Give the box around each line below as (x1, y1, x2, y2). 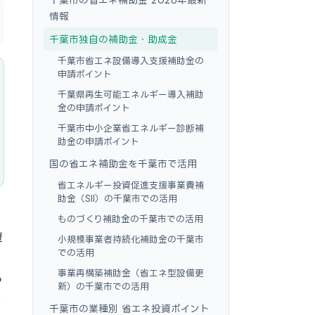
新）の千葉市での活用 (58, 281, 149, 291)
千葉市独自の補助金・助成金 (49, 34, 177, 44)
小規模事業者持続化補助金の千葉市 (58, 234, 204, 244)
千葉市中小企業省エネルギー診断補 (58, 123, 204, 133)
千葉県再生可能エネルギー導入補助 (58, 89, 204, 99)
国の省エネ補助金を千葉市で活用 (49, 158, 197, 169)
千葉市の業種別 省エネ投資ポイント (49, 303, 210, 314)
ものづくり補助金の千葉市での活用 (58, 214, 203, 224)
